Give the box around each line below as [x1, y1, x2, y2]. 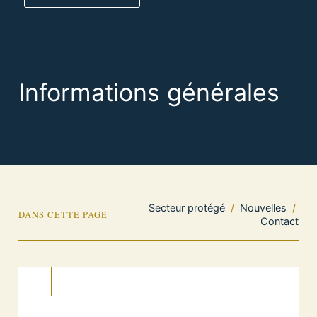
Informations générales [18, 78, 279, 107]
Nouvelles [240, 202, 287, 214]
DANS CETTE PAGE [18, 208, 108, 221]
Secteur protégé [149, 202, 226, 214]
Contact [260, 215, 299, 227]
